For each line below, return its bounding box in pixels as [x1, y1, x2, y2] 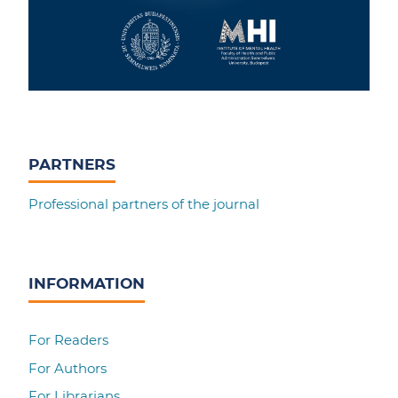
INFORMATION [28, 274, 146, 293]
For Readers [28, 330, 109, 348]
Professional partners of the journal [28, 195, 260, 213]
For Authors [28, 359, 107, 377]
